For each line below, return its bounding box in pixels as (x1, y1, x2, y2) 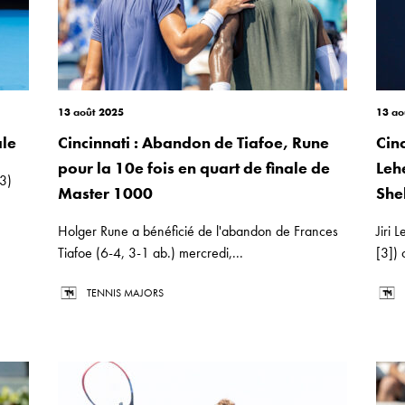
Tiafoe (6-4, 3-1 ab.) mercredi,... (58, 243, 243, 262)
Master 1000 (58, 183, 153, 203)
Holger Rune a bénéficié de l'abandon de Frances (58, 221, 338, 240)
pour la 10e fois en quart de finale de (58, 157, 330, 178)
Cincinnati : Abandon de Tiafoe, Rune (58, 132, 329, 153)
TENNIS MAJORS (87, 286, 164, 300)
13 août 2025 (58, 105, 124, 119)
